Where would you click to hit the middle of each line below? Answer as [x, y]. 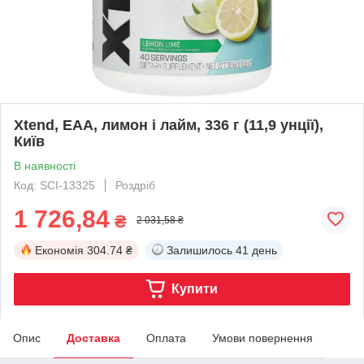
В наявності [45, 165]
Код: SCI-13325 [54, 185]
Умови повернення [262, 338]
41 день [256, 250]
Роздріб [135, 185]
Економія [59, 250]
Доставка [93, 338]
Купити [194, 288]
